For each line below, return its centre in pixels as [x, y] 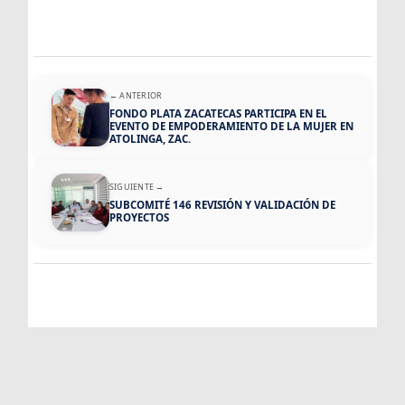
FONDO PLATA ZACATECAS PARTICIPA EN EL [218, 114]
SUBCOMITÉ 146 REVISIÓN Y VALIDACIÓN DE [222, 205]
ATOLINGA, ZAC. [150, 139]
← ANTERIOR [136, 96]
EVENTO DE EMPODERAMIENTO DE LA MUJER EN [231, 127]
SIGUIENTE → [137, 187]
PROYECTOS [139, 218]
